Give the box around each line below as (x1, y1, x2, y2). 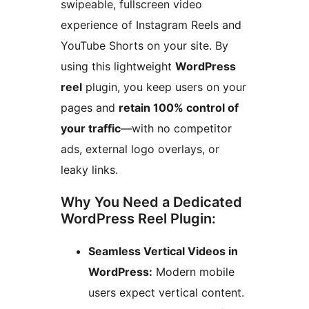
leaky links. (61, 163, 118, 177)
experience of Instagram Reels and (61, 18, 241, 32)
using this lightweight (61, 59, 175, 74)
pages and (61, 101, 119, 115)
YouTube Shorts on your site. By (61, 39, 228, 53)
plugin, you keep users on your (82, 80, 246, 94)
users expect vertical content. (88, 286, 244, 300)
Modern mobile (152, 265, 235, 279)
